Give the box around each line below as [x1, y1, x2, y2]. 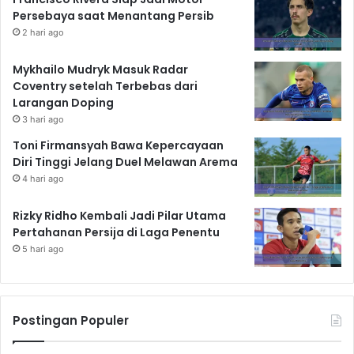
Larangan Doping [13, 95, 114, 111]
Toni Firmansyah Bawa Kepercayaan [13, 137, 224, 154]
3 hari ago [22, 114, 64, 126]
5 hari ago [22, 243, 64, 255]
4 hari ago [22, 173, 64, 185]
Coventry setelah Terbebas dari [13, 78, 198, 95]
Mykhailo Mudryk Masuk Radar [13, 62, 188, 78]
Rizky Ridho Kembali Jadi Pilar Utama [13, 208, 226, 224]
